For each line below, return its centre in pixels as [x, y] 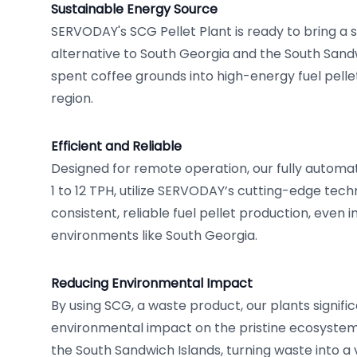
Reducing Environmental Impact [152, 283]
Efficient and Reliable [116, 146]
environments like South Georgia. [154, 235]
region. [72, 98]
